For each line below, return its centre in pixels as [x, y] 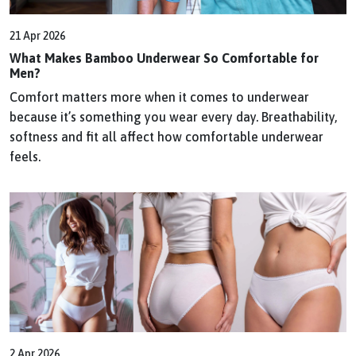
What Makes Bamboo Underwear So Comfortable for [164, 58]
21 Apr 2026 [37, 35]
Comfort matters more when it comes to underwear [159, 97]
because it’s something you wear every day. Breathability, [173, 116]
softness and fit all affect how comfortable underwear [166, 136]
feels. [25, 156]
